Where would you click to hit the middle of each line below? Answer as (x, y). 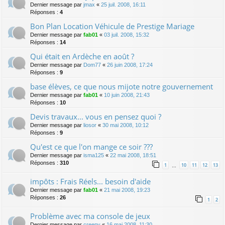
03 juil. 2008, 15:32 (127, 34)
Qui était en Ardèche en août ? (82, 56)
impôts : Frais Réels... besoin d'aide (90, 181)
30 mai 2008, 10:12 (126, 125)
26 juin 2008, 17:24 (130, 65)
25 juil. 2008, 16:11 (123, 4)
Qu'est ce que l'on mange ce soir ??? (91, 146)
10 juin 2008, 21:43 (127, 95)
